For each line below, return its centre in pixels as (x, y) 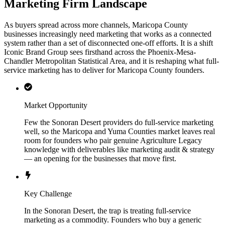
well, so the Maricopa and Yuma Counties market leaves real (120, 132)
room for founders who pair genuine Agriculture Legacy (113, 141)
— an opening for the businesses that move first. (100, 159)
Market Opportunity (56, 105)
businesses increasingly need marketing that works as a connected (108, 34)
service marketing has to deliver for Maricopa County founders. (104, 70)
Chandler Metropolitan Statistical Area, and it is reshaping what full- (111, 61)
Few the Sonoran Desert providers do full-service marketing (119, 123)
